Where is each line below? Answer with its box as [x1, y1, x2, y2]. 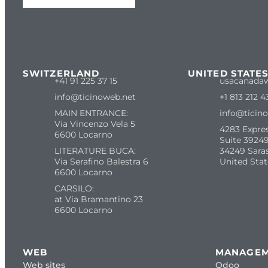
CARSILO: [54, 183, 94, 194]
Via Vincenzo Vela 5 [54, 118, 135, 130]
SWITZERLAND [23, 68, 100, 80]
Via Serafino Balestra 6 [54, 156, 148, 167]
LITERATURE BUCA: [54, 145, 136, 157]
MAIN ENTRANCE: [54, 108, 128, 119]
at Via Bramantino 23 [54, 194, 143, 205]
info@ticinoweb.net [54, 92, 136, 103]
